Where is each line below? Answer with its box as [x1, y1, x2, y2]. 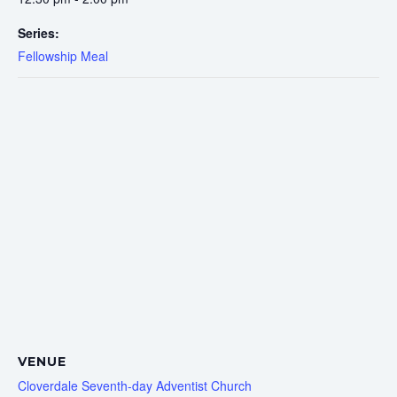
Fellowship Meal [18, 46, 108, 65]
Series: [18, 23, 59, 42]
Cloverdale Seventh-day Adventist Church [18, 377, 252, 395]
